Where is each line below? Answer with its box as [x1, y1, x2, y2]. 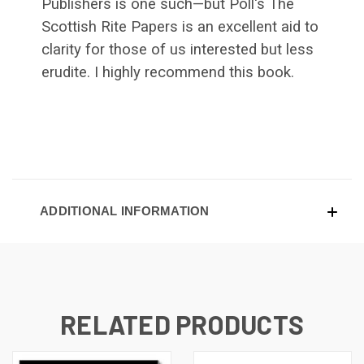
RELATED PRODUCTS [60, 308, 304, 340]
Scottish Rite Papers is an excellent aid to [41, 17, 318, 36]
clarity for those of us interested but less [41, 40, 314, 58]
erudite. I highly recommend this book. [41, 63, 294, 81]
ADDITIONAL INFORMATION [40, 203, 210, 218]
